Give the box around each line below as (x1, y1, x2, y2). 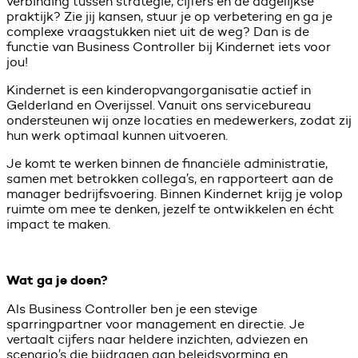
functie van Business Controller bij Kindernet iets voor (6, 38, 331, 54)
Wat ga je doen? (6, 271, 108, 288)
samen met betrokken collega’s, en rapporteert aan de (6, 170, 333, 186)
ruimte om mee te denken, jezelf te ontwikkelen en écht (6, 201, 334, 217)
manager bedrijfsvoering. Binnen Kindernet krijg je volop (6, 185, 343, 201)
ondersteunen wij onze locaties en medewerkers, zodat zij (6, 112, 352, 128)
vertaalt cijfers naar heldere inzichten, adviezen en (6, 331, 308, 347)
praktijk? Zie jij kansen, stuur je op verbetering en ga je (6, 8, 332, 24)
